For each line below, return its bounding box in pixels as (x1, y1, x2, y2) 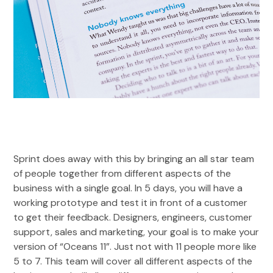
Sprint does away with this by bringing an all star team (13, 152, 255, 166)
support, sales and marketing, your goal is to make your (13, 225, 260, 239)
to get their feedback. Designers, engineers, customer (13, 211, 253, 224)
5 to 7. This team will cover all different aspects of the (13, 255, 253, 268)
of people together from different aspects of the (13, 167, 232, 180)
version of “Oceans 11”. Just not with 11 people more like (13, 240, 257, 253)
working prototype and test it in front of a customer (13, 196, 248, 210)
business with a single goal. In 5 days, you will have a (13, 182, 243, 195)
